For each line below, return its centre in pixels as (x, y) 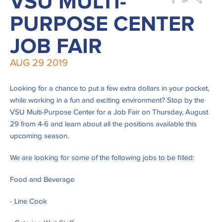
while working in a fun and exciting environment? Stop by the (107, 101)
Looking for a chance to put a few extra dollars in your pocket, (110, 89)
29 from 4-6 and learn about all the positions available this (103, 124)
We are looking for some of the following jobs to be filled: (102, 158)
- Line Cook (28, 202)
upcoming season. (40, 136)
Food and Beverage (42, 180)
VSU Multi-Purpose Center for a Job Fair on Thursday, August (109, 112)
